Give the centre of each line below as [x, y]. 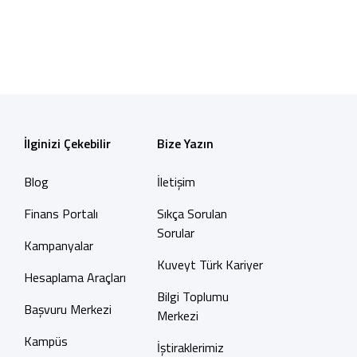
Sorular [175, 233]
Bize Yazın [185, 143]
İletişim [176, 182]
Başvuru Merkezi [67, 309]
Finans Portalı [61, 214]
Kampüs [45, 341]
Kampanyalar [58, 245]
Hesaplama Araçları [75, 277]
